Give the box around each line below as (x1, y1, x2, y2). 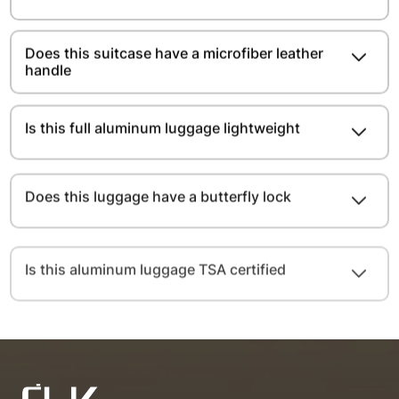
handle (25, 60, 72, 78)
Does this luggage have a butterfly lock (25, 180, 292, 199)
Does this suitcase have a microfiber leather (25, 43, 324, 61)
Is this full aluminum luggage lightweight (25, 116, 301, 134)
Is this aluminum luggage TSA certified (25, 244, 287, 263)
